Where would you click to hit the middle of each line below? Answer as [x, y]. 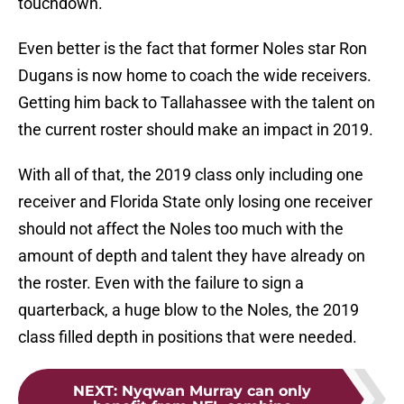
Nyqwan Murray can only [216, 391]
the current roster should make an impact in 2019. [196, 130]
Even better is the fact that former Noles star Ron [193, 49]
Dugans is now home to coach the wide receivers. [195, 76]
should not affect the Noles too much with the [181, 229]
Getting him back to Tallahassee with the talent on [197, 103]
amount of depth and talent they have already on [192, 256]
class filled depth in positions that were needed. [188, 337]
